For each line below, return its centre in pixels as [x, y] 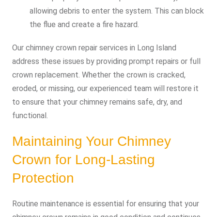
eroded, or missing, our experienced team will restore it [105, 88]
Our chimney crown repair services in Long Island [94, 48]
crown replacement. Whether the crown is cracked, [99, 75]
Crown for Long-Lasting [84, 160]
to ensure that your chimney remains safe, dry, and [97, 102]
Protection [43, 178]
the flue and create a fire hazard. [84, 24]
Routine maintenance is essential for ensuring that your [106, 204]
